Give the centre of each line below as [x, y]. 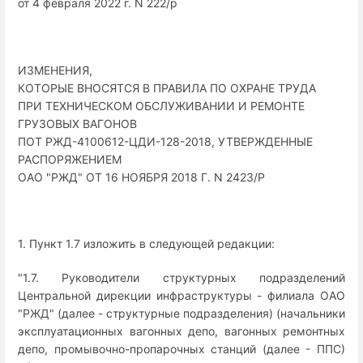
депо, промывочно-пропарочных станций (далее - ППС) [181, 348]
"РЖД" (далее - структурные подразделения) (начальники [181, 313]
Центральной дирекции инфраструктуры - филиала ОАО [181, 295]
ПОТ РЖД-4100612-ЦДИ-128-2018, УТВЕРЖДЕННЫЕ [165, 141]
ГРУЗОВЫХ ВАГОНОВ [77, 123]
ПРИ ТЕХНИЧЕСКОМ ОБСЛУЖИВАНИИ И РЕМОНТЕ [161, 105]
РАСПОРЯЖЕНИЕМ [70, 159]
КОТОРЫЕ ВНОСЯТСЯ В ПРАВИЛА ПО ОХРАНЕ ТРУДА [167, 88]
